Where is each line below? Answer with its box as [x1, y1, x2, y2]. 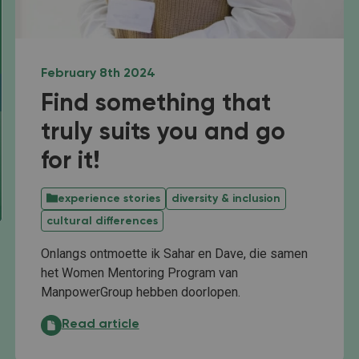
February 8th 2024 [40, 67, 155, 81]
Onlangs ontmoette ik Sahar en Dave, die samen [40, 246, 308, 262]
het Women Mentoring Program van [40, 265, 238, 281]
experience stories [57, 193, 160, 205]
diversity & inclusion [171, 193, 280, 205]
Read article [61, 318, 139, 332]
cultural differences [46, 216, 158, 228]
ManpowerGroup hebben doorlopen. [40, 284, 240, 301]
